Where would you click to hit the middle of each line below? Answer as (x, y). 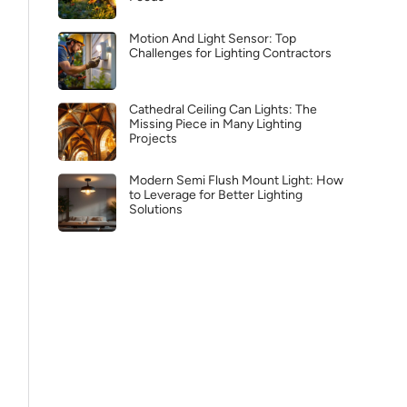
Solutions (156, 209)
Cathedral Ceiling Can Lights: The (223, 109)
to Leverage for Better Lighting (216, 195)
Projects (153, 139)
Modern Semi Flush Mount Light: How (236, 180)
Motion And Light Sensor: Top (213, 39)
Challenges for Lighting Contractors (230, 53)
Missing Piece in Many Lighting (215, 124)
